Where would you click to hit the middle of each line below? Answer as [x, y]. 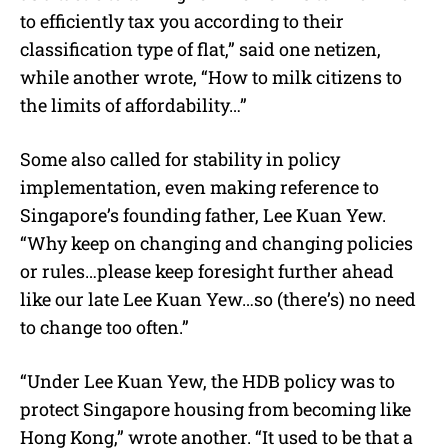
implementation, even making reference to [199, 186]
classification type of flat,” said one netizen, [200, 48]
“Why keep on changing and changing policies [216, 242]
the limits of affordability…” [133, 104]
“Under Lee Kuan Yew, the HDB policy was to [207, 380]
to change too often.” [104, 326]
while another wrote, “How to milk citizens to [211, 76]
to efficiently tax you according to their [182, 20]
